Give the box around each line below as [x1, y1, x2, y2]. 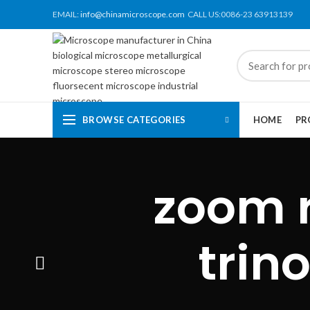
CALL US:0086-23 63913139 [185, 9, 293, 19]
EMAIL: [53, 9, 80, 19]
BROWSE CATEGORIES [82, 113, 186, 125]
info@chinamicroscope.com [80, 9, 185, 19]
